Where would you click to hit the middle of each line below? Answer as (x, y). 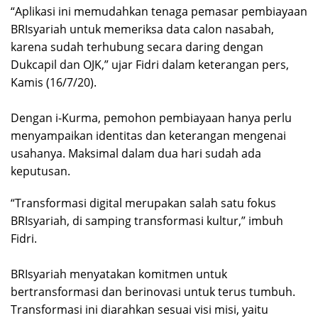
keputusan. (40, 171)
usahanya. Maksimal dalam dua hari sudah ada (136, 154)
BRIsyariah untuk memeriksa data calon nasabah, (142, 29)
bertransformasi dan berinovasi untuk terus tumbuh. (153, 292)
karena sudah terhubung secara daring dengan (137, 47)
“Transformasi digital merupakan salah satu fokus (143, 203)
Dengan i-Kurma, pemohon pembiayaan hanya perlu (151, 118)
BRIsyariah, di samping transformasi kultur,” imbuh (147, 221)
